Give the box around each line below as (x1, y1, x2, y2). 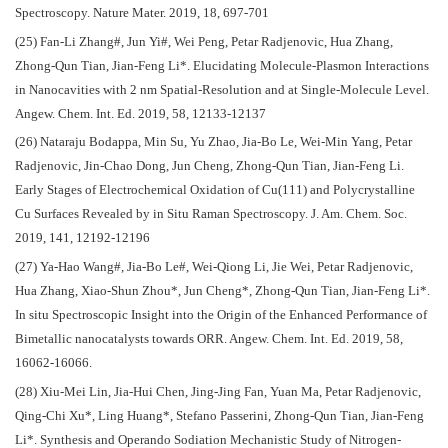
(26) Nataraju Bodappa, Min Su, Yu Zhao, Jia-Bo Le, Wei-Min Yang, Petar (15, 135, 412, 150)
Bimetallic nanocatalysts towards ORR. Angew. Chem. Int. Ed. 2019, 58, (15, 332, 403, 347)
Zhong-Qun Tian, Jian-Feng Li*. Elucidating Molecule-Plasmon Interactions (15, 58, 429, 73)
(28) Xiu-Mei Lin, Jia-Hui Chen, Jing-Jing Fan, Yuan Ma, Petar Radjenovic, (15, 385, 421, 400)
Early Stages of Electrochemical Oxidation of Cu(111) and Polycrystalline (15, 183, 415, 198)
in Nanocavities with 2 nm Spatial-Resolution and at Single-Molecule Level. (15, 82, 429, 97)
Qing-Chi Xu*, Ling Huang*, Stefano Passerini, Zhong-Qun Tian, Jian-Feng (15, 409, 424, 424)
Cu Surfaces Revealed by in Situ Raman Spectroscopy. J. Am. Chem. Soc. (15, 207, 407, 222)
